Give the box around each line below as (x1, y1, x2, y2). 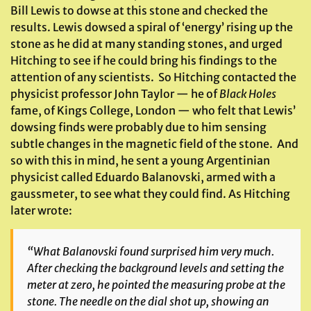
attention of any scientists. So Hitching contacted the (10, 70, 296, 84)
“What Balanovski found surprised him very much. (27, 244, 274, 258)
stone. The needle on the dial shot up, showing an (27, 294, 269, 308)
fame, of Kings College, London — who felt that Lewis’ (10, 103, 296, 117)
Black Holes (219, 87, 276, 101)
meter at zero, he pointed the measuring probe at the (27, 278, 285, 292)
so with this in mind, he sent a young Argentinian (10, 153, 270, 167)
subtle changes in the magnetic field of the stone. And (10, 137, 299, 151)
